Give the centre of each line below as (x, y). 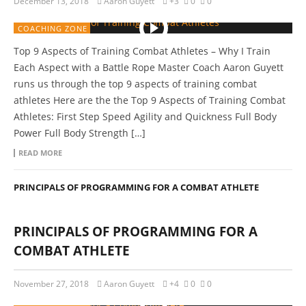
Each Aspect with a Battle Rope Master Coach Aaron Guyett (149, 67)
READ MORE (40, 153)
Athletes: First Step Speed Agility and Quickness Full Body (145, 116)
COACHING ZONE (53, 28)
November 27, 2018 (51, 284)
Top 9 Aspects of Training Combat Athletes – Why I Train (142, 51)
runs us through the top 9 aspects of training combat (135, 84)
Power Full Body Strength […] (80, 133)
